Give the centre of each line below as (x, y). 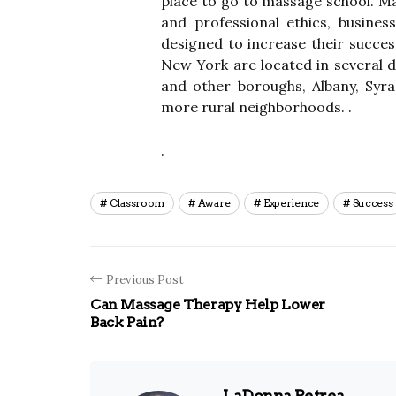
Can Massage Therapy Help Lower (208, 305)
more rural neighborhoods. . (256, 107)
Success (373, 203)
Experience (291, 203)
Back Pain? (127, 322)
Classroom (137, 203)
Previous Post (145, 280)
